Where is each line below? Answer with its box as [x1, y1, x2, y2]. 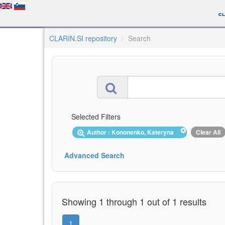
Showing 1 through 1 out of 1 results [62, 194, 206, 208]
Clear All [196, 128, 220, 137]
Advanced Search [64, 150, 125, 160]
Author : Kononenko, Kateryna [87, 128, 177, 137]
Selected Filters [71, 111, 121, 122]
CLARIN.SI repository [49, 33, 117, 43]
